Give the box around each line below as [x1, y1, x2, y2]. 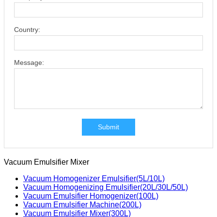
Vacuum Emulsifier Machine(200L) [23, 200, 141, 209]
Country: [14, 25, 40, 33]
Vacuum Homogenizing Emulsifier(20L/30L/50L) [23, 183, 188, 191]
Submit [98, 123, 119, 131]
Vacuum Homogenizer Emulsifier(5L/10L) [23, 174, 165, 183]
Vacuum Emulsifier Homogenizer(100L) [23, 191, 158, 200]
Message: [14, 58, 44, 66]
